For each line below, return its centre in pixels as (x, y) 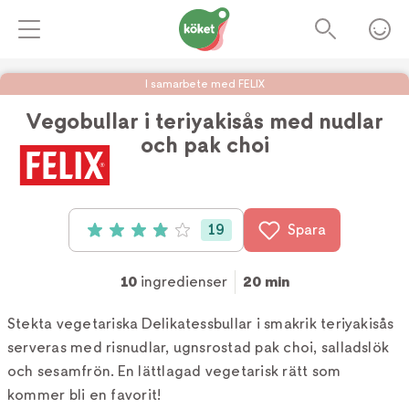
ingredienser (182, 282)
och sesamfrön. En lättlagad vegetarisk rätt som (174, 371)
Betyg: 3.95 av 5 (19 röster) (173, 232)
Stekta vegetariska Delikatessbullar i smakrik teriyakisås (201, 324)
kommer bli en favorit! (85, 395)
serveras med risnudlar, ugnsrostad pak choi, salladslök (199, 347)
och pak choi (204, 145)
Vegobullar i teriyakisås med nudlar (204, 121)
